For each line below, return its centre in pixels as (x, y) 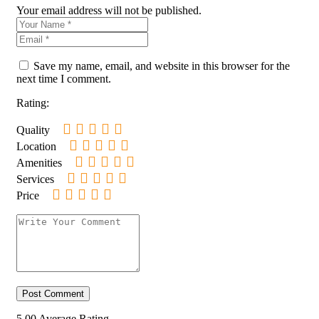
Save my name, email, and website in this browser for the (162, 66)
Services (35, 179)
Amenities (39, 162)
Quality (33, 130)
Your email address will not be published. (109, 10)
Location (36, 146)
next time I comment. (64, 78)
